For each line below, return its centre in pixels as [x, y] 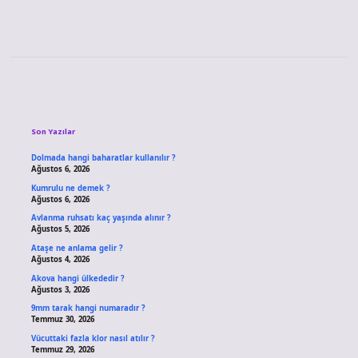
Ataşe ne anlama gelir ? [77, 249]
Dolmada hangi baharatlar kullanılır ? [103, 158]
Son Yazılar [53, 132]
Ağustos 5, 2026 [60, 229]
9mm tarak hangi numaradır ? [88, 308]
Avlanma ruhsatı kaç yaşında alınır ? [101, 218]
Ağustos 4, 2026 [60, 260]
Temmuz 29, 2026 [62, 349]
